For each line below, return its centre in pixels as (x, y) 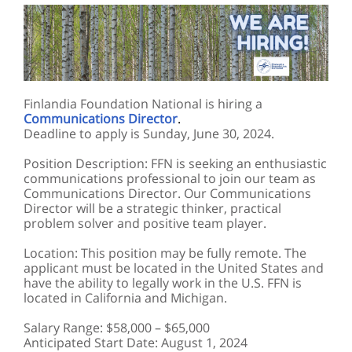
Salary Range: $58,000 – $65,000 (117, 328)
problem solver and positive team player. (145, 223)
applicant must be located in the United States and (174, 268)
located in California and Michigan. (125, 298)
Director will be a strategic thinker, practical (152, 208)
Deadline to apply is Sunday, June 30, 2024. (149, 134)
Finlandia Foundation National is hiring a (143, 104)
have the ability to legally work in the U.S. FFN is (163, 283)
